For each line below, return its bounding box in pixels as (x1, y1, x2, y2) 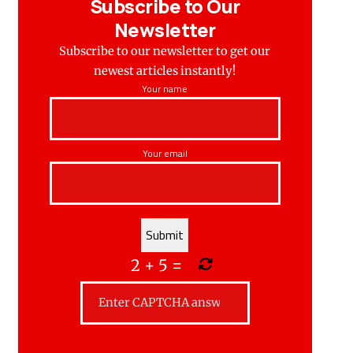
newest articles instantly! (94, 64, 236, 79)
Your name (142, 81, 188, 97)
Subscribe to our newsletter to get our (59, 44, 271, 59)
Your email (142, 146, 188, 162)
